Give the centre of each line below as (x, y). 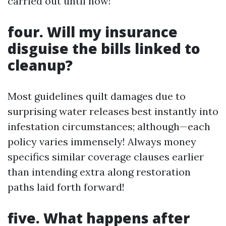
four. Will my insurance (93, 32)
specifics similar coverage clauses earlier (106, 157)
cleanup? (40, 65)
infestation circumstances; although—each (109, 126)
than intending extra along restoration (99, 172)
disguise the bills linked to (104, 48)
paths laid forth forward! (66, 187)
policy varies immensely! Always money (102, 142)
